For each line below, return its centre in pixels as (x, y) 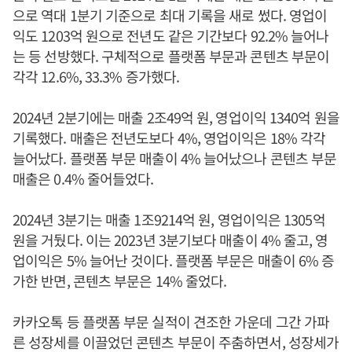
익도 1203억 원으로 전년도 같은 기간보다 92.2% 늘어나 (171, 35)
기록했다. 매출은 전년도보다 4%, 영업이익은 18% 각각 (169, 137)
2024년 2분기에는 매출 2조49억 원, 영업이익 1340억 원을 (176, 117)
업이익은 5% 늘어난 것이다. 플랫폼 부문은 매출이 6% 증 (174, 260)
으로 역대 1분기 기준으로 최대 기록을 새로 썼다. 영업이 (170, 15)
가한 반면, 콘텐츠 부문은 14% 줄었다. (120, 280)
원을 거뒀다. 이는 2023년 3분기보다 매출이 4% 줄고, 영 (170, 240)
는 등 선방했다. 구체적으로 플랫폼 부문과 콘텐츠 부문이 (171, 56)
